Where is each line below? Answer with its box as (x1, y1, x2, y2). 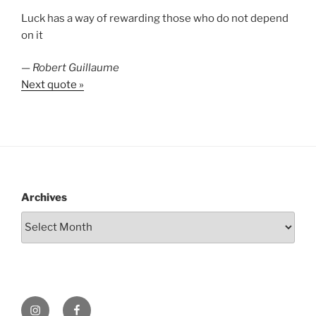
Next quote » (21, 78, 84, 92)
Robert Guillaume (32, 61, 119, 75)
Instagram (29, 297, 83, 311)
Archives (21, 191, 67, 205)
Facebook (71, 297, 123, 311)
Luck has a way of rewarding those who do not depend (21, 11, 288, 25)
